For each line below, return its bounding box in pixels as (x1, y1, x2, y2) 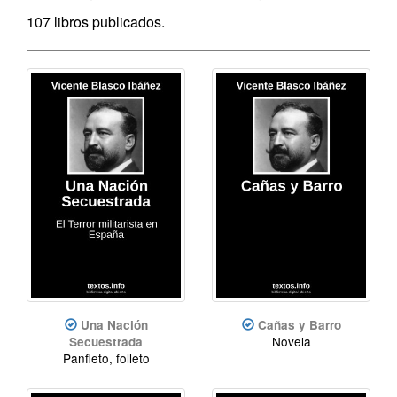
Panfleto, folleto (62, 348, 150, 367)
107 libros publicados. (27, 12, 165, 32)
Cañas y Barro (257, 315, 341, 333)
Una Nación (80, 315, 148, 333)
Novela (271, 331, 311, 350)
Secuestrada (69, 332, 143, 350)
